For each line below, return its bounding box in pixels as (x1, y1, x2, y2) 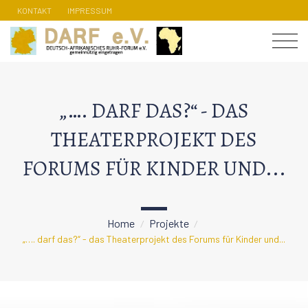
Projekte (148, 216, 189, 230)
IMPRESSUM (67, 5, 112, 15)
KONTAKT (17, 5, 52, 15)
